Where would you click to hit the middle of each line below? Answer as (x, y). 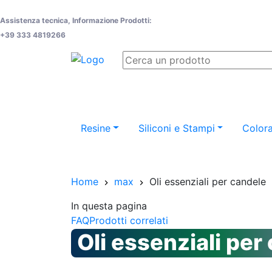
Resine (96, 128)
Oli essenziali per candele (208, 182)
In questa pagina (109, 206)
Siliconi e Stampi (176, 128)
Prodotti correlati (129, 220)
